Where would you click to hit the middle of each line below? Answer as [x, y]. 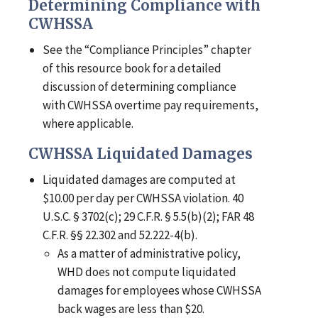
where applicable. [88, 124]
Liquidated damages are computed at [139, 180]
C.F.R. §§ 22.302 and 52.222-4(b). [120, 235]
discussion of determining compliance [140, 87]
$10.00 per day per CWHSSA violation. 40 [143, 198]
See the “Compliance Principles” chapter [147, 50]
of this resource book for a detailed [132, 68]
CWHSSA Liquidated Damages [141, 154]
